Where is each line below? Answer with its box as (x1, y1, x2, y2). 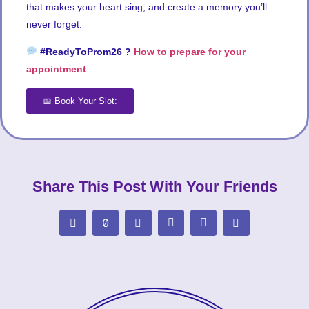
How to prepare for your (133, 46, 246, 57)
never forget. (26, 19, 82, 30)
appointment (26, 63, 89, 74)
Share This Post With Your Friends (32, 178, 277, 195)
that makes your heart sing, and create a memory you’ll (26, 1, 267, 13)
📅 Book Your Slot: (43, 96, 117, 106)
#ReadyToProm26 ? (37, 46, 131, 57)
